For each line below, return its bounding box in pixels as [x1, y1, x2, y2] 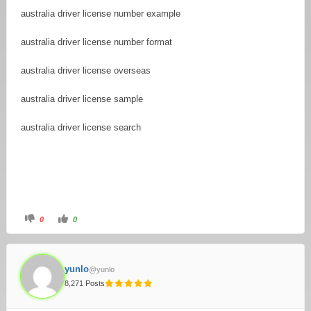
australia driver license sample [21, 93, 143, 104]
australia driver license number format [21, 36, 172, 47]
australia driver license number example [21, 8, 180, 19]
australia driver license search [21, 121, 141, 133]
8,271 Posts [65, 279, 106, 288]
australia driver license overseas [21, 65, 151, 76]
